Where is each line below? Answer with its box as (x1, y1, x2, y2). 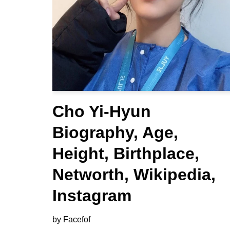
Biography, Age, (52, 123, 178, 142)
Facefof (63, 214, 90, 224)
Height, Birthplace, (52, 144, 199, 163)
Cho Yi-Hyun (52, 102, 151, 121)
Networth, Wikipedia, (52, 165, 216, 184)
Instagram (52, 186, 131, 205)
